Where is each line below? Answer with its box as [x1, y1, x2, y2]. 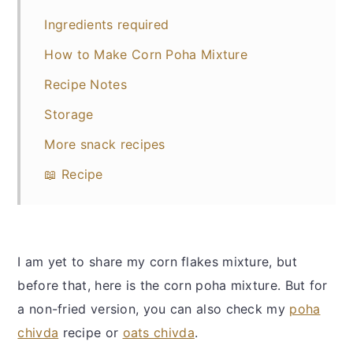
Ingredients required [44, 17, 169, 33]
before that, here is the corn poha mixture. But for [17, 277, 328, 294]
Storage [44, 106, 94, 123]
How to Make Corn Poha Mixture [44, 46, 248, 63]
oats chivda [122, 325, 195, 341]
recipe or [58, 325, 123, 341]
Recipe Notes [44, 76, 127, 93]
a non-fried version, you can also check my [17, 301, 290, 318]
